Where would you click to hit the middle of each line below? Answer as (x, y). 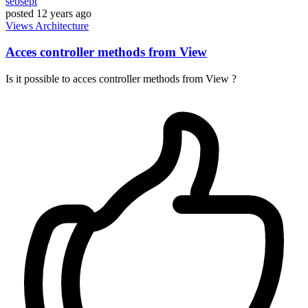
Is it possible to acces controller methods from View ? (121, 79)
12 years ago (64, 13)
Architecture (62, 25)
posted (20, 13)
